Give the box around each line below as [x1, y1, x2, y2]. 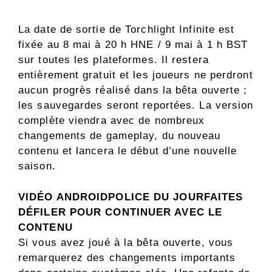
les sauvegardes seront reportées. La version [18, 100, 254, 112]
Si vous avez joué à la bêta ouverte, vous [18, 236, 234, 248]
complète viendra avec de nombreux [18, 115, 205, 127]
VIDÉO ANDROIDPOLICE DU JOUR [18, 191, 204, 203]
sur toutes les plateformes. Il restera [18, 54, 209, 66]
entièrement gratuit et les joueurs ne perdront [18, 69, 253, 81]
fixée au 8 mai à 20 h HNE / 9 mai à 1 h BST [18, 39, 248, 51]
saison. [18, 160, 56, 172]
